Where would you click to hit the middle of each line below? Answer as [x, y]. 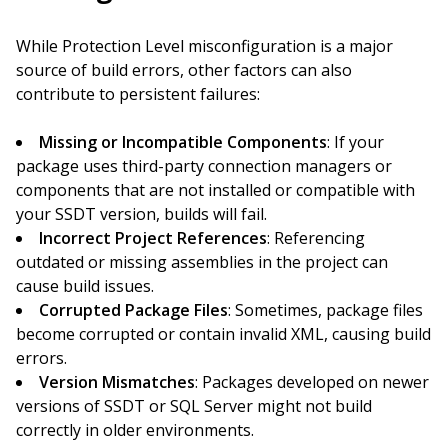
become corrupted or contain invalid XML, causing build [223, 334]
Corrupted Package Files [133, 310]
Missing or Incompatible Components [183, 142]
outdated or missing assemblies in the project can [202, 262]
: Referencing [316, 238]
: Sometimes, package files [325, 310]
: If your [355, 142]
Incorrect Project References [153, 238]
